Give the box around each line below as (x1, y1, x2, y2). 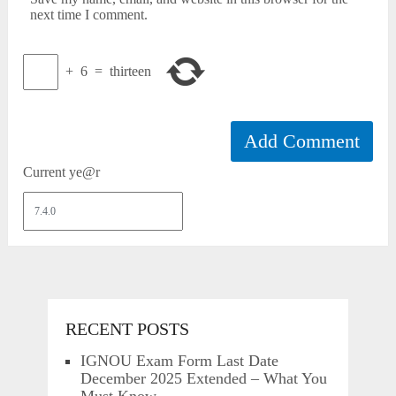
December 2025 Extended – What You (80, 369, 327, 388)
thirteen (110, 64, 152, 80)
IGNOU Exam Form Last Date (80, 352, 278, 370)
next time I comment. (30, 6, 148, 22)
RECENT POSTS (65, 319, 189, 339)
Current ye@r (23, 164, 101, 179)
